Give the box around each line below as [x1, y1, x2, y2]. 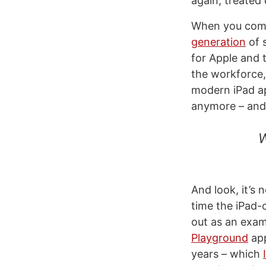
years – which [191, 248, 263, 260]
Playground [191, 232, 248, 244]
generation [191, 36, 246, 48]
